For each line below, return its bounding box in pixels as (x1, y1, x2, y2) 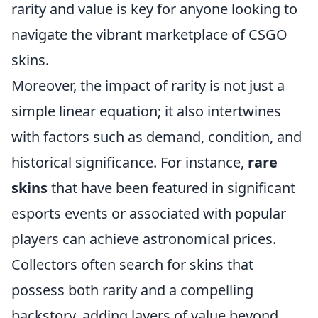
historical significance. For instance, (11, 152, 248, 172)
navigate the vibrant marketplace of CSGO (11, 24, 287, 44)
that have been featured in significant (48, 177, 295, 197)
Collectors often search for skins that (11, 254, 253, 274)
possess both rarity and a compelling (11, 280, 253, 300)
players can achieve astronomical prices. (11, 229, 276, 248)
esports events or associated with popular (11, 203, 286, 223)
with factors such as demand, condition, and (11, 126, 302, 146)
